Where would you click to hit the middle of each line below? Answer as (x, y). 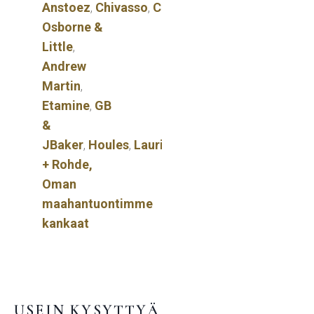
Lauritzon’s (165, 144)
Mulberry (226, 144)
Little (57, 46)
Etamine (66, 105)
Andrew (64, 66)
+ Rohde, (67, 164)
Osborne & (73, 27)
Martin (61, 86)
